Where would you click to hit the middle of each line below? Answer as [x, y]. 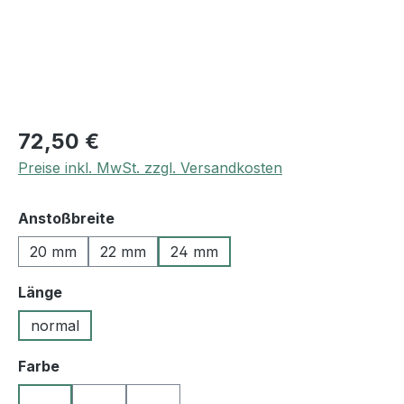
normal [55, 326]
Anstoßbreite [66, 219]
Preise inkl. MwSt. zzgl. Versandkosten [150, 168]
